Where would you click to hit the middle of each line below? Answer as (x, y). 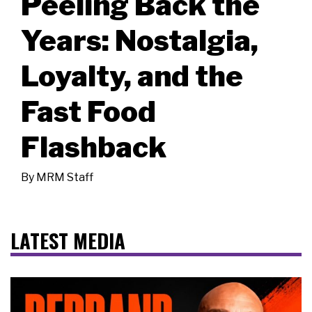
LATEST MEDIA (68, 240)
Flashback (94, 147)
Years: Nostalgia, (140, 40)
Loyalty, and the (132, 76)
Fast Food (88, 111)
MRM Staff (65, 177)
